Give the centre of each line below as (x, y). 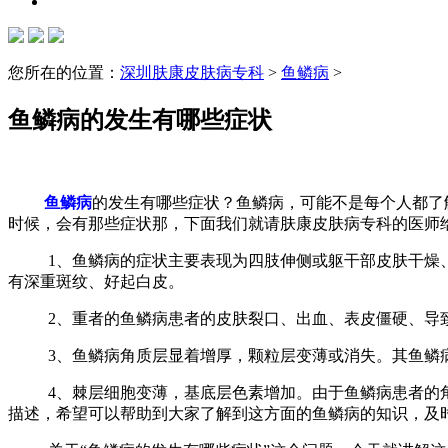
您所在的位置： (64, 72)
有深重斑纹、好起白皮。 (118, 281)
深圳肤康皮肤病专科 (192, 72)
